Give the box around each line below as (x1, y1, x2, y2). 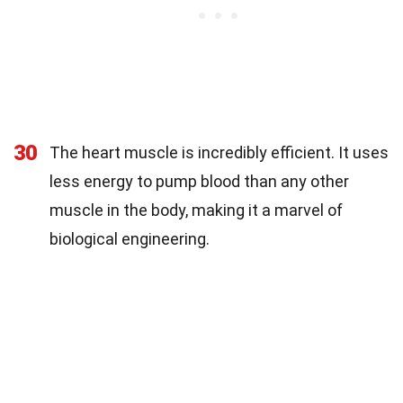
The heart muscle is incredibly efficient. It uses (49, 142, 389, 162)
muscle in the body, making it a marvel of (49, 200, 343, 219)
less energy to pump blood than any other (49, 171, 349, 191)
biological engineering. (49, 228, 210, 248)
